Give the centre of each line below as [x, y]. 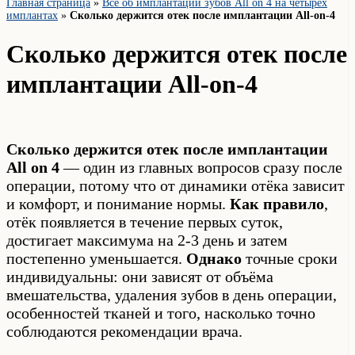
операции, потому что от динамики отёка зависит [176, 185]
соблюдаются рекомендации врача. [124, 331]
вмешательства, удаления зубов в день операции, [172, 294]
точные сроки [290, 258]
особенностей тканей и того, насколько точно [161, 313]
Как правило [277, 203]
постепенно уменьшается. [96, 258]
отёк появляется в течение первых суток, [145, 221]
